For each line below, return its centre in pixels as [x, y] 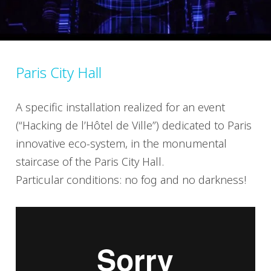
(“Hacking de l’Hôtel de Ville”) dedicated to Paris [134, 126]
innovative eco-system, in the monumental [121, 144]
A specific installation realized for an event [120, 107]
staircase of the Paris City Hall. [90, 162]
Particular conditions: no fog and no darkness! [131, 180]
